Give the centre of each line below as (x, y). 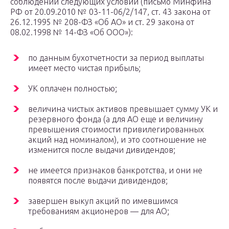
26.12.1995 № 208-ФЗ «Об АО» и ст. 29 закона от (102, 22)
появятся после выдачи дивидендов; (98, 181)
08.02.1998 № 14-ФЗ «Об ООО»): (72, 32)
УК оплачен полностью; (73, 89)
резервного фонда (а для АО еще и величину (116, 119)
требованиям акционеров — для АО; (99, 211)
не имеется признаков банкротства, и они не (115, 170)
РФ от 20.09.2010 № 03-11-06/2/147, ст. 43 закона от (110, 12)
